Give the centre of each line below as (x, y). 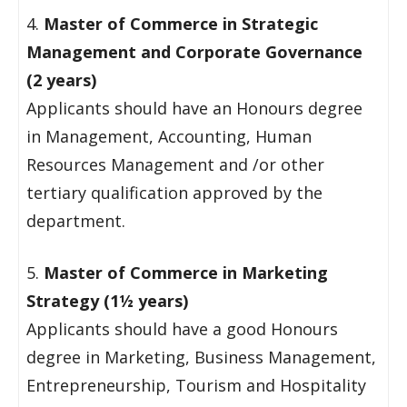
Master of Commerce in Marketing (184, 273)
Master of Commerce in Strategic (181, 24)
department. (76, 221)
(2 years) (61, 80)
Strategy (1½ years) (107, 301)
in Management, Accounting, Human (169, 136)
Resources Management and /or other (175, 164)
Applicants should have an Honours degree (194, 108)
